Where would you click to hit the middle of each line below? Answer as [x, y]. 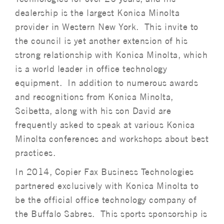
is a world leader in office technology [91, 69]
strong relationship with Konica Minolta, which [111, 55]
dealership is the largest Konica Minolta [97, 13]
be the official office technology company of [106, 200]
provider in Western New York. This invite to [107, 27]
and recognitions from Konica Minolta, [94, 97]
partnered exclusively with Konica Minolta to [107, 186]
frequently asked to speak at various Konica [105, 125]
